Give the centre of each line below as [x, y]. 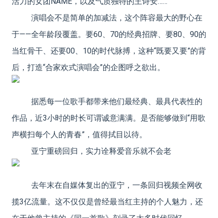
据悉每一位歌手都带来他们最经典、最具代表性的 [117, 101]
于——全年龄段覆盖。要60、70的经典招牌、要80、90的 [109, 34]
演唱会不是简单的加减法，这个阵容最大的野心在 [117, 18]
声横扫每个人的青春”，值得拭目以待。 [79, 134]
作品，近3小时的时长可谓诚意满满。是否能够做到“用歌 [109, 118]
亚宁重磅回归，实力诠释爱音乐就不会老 [101, 151]
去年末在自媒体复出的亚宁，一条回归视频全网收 [117, 185]
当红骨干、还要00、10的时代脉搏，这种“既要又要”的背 [109, 51]
